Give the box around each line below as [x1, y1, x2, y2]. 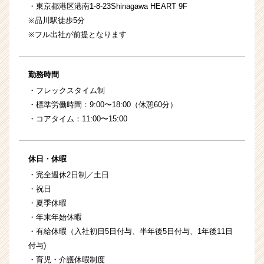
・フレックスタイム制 [28, 86, 105, 95]
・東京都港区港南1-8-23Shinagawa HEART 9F [28, 2, 187, 11]
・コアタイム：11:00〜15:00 [28, 114, 127, 124]
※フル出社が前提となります [28, 30, 127, 39]
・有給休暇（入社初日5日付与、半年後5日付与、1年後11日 [28, 227, 233, 236]
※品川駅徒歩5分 [28, 16, 85, 25]
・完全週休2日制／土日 [28, 170, 109, 180]
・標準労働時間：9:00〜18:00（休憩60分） [28, 100, 177, 110]
